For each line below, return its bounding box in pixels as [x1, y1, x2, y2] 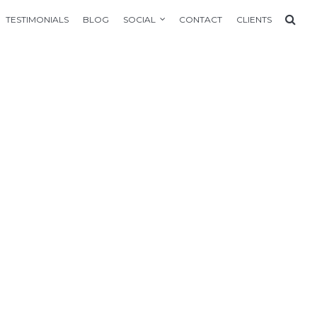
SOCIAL [123, 14, 156, 25]
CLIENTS [236, 14, 272, 25]
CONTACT [179, 14, 222, 25]
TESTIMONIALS [6, 14, 69, 25]
